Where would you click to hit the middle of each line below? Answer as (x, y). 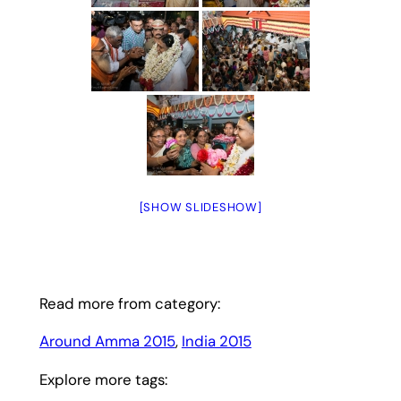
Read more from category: (129, 303)
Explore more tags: (103, 380)
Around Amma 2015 (107, 341)
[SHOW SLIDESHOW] (200, 208)
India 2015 (216, 341)
